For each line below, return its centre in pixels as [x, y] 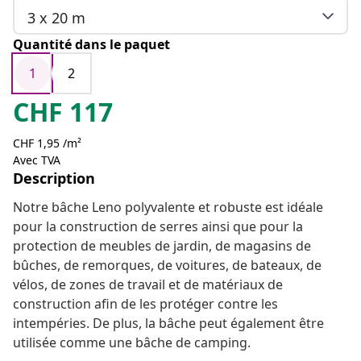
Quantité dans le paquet [91, 45]
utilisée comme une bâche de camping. [132, 343]
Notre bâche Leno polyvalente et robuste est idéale [168, 207]
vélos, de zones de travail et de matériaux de [148, 285]
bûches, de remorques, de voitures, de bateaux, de [167, 266]
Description [54, 178]
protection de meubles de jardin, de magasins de [162, 246]
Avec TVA [37, 160]
